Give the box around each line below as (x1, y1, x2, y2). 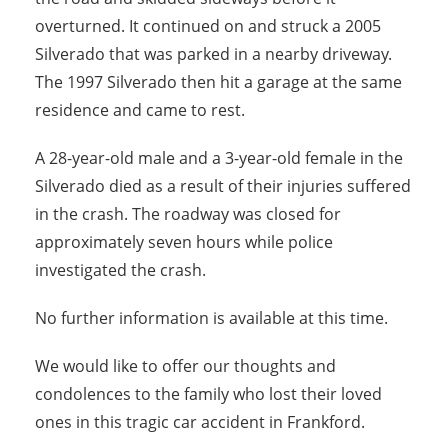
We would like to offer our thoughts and (35, 355, 336, 377)
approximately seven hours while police (35, 231, 333, 253)
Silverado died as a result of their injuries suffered (35, 175, 411, 197)
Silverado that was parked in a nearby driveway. (35, 43, 392, 65)
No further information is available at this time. (35, 307, 388, 329)
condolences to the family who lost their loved (35, 383, 382, 405)
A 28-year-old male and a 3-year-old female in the (35, 147, 403, 169)
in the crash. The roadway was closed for (35, 203, 341, 225)
